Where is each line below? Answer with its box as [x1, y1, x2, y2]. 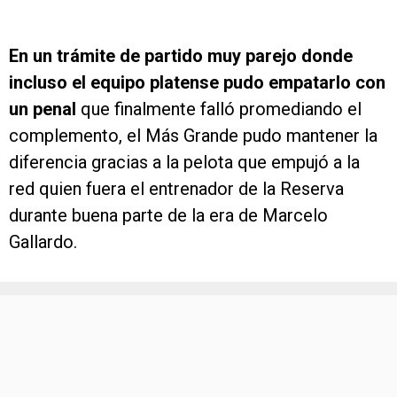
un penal [9, 98, 81, 121]
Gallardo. [9, 231, 77, 253]
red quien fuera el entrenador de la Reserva [9, 178, 344, 200]
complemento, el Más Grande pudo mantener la [9, 125, 378, 147]
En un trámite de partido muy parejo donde [9, 45, 353, 67]
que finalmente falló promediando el [81, 98, 362, 121]
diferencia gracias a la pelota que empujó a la [9, 152, 360, 174]
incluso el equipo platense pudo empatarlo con [9, 72, 385, 94]
